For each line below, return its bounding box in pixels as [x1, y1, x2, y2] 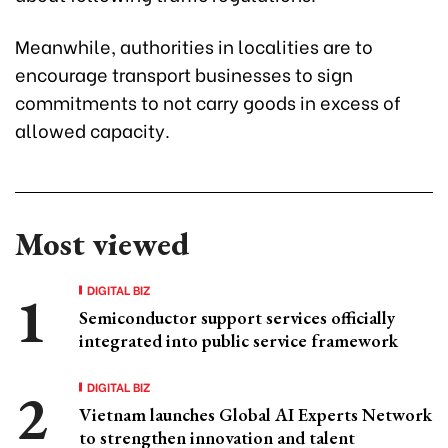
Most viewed [15, 222, 189, 265]
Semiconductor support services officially [79, 305, 395, 329]
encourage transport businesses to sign [15, 59, 353, 87]
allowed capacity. [15, 115, 170, 143]
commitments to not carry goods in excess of [15, 87, 401, 115]
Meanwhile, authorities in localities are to [15, 31, 373, 59]
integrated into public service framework [79, 328, 398, 352]
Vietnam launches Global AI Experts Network [79, 402, 432, 426]
